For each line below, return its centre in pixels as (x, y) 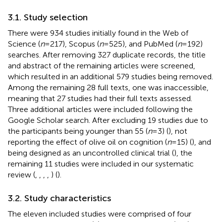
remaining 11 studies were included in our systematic (101, 164)
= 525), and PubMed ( (140, 44)
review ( (22, 174)
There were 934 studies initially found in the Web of (98, 33)
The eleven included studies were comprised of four (100, 214)
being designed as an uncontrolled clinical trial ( (91, 153)
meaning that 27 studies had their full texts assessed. (100, 98)
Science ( (24, 44)
